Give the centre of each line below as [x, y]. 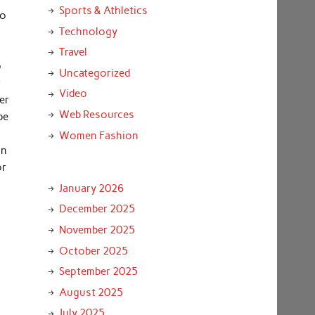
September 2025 [98, 272]
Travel [73, 52]
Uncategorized [94, 73]
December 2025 [97, 209]
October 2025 [93, 251]
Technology [88, 31]
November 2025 [97, 230]
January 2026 [91, 188]
